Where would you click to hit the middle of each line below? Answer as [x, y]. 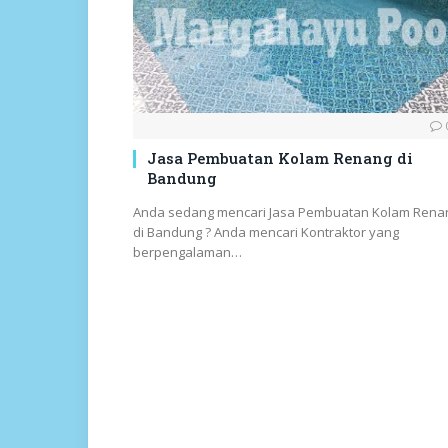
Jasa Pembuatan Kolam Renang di [280, 158]
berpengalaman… [187, 252]
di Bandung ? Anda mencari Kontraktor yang [266, 232]
